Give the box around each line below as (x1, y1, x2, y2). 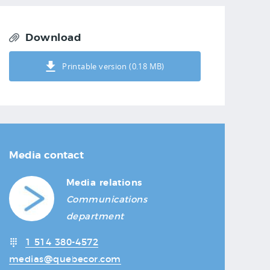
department (66, 212, 124, 221)
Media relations (66, 178, 142, 187)
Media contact (9, 149, 84, 160)
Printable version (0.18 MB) (62, 60, 165, 72)
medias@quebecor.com (9, 254, 121, 264)
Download (25, 32, 82, 43)
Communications (66, 195, 148, 204)
